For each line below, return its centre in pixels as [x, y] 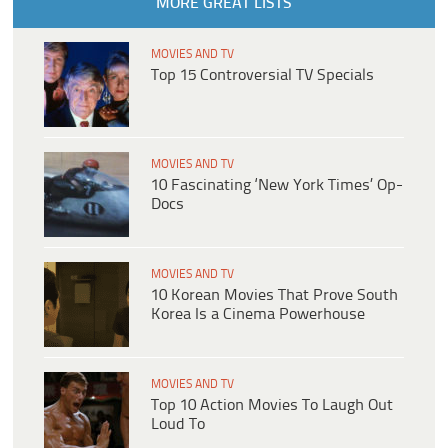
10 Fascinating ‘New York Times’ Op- [277, 186]
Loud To [178, 425]
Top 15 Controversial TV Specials [262, 76]
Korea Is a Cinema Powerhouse [258, 315]
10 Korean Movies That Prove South [274, 296]
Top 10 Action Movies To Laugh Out [272, 406]
